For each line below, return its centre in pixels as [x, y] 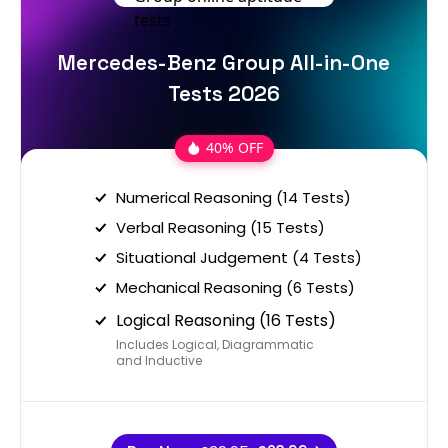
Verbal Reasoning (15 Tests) [220, 227]
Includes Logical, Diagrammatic [215, 344]
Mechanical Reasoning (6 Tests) [235, 287]
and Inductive [159, 360]
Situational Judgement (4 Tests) [239, 257]
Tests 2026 [224, 93]
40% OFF [234, 148]
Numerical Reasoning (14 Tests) [233, 197]
